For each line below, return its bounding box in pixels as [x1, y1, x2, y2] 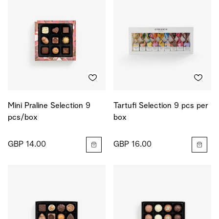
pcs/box [8, 113, 38, 122]
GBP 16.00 [113, 140, 152, 149]
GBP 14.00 [8, 140, 46, 149]
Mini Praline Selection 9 [8, 102, 90, 110]
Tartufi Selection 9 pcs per [113, 102, 208, 110]
